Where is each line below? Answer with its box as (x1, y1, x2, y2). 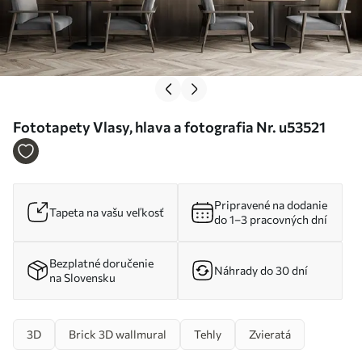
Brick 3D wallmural (69, 327, 166, 342)
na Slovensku (49, 271, 116, 285)
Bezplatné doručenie (49, 256, 154, 271)
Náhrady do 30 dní (214, 263, 308, 278)
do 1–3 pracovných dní (214, 213, 327, 227)
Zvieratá (249, 327, 291, 342)
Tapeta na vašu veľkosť (49, 205, 164, 220)
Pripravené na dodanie (214, 198, 327, 213)
